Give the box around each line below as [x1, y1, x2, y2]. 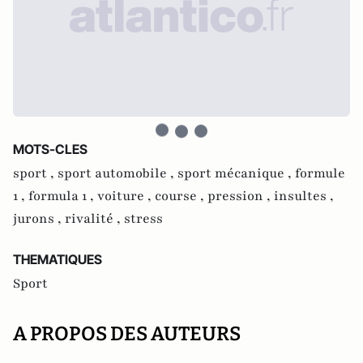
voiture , [97, 187, 155, 205]
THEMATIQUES [13, 251, 102, 267]
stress [124, 210, 163, 228]
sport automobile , [58, 164, 177, 182]
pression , [207, 187, 274, 205]
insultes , [274, 187, 334, 205]
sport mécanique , [177, 164, 295, 182]
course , [155, 187, 207, 205]
